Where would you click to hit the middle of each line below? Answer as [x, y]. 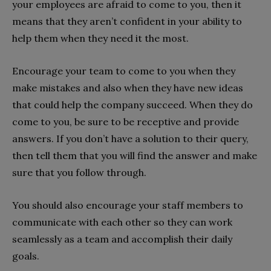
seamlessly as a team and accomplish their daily [122, 239]
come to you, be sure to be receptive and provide [126, 121]
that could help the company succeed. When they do [132, 104]
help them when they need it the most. [102, 38]
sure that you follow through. [80, 172]
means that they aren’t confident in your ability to [127, 21]
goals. [26, 256]
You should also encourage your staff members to [128, 205]
